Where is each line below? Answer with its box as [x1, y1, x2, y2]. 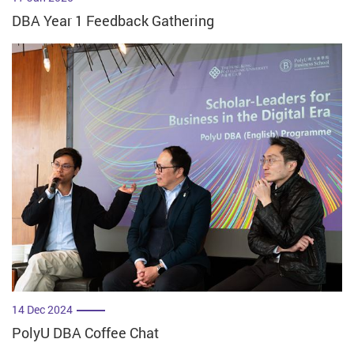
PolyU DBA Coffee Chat [12, 323, 159, 343]
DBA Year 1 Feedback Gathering [12, 11, 214, 31]
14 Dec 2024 [12, 302, 73, 318]
